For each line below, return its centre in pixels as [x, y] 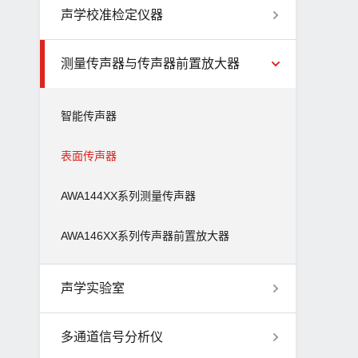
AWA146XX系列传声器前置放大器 [145, 236]
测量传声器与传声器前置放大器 [150, 64]
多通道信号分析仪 [112, 337]
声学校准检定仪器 [112, 15]
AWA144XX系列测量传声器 [128, 196]
